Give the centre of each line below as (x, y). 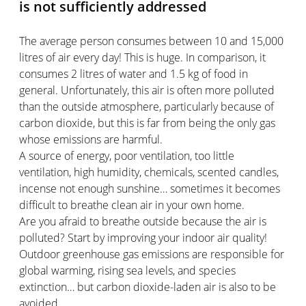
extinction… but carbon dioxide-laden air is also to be (148, 287)
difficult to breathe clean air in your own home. (132, 205)
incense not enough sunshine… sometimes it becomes (150, 188)
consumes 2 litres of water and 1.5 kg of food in (134, 73)
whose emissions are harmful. (91, 139)
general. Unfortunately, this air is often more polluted (147, 90)
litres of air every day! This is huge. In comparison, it (142, 57)
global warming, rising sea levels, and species (127, 270)
